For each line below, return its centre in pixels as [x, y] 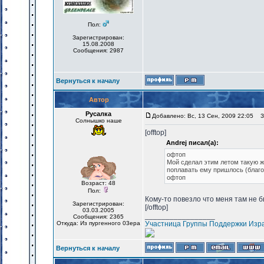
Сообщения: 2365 [98, 217]
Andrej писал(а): [192, 143]
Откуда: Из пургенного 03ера [98, 223]
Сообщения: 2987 [98, 50]
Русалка [98, 114]
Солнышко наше [98, 121]
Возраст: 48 [98, 183]
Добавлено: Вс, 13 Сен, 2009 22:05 [203, 116]
